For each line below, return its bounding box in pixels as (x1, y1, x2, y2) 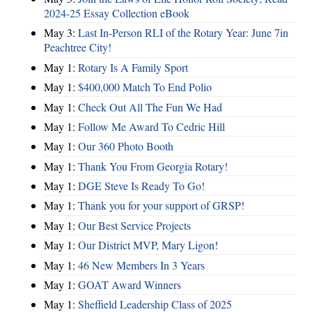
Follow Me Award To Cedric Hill (78, 118, 225, 134)
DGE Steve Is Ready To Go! (78, 178, 205, 194)
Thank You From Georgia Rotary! (78, 158, 228, 173)
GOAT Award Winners (78, 276, 181, 292)
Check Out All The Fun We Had (78, 99, 222, 114)
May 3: (44, 25, 78, 40)
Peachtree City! (44, 40, 111, 55)
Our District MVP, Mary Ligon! (78, 237, 218, 253)
